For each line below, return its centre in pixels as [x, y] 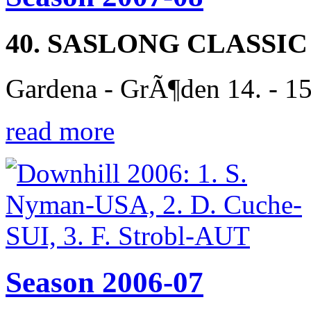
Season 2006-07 [104, 282]
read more [60, 131]
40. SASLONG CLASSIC [157, 44]
